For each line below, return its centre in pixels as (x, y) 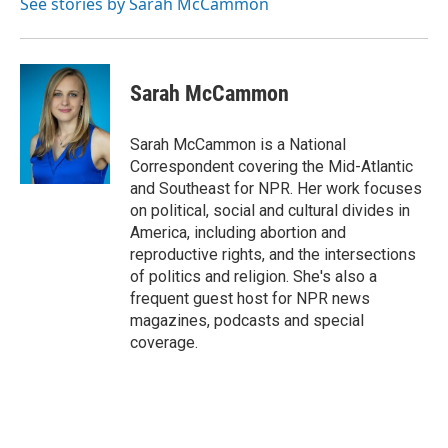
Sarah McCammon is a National (238, 144)
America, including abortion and (238, 232)
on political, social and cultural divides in (270, 210)
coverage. (164, 342)
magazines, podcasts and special (247, 320)
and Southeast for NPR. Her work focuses (276, 188)
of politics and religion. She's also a (253, 276)
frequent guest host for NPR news (250, 298)
